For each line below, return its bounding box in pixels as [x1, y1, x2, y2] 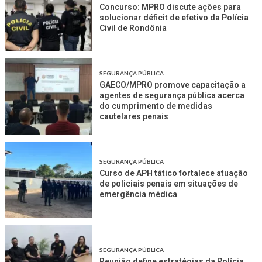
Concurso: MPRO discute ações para [99, 2, 242, 12]
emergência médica [99, 189, 178, 199]
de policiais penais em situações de [99, 179, 239, 189]
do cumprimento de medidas [99, 101, 213, 111]
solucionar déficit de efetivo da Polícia [99, 13, 249, 23]
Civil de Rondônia [99, 23, 167, 33]
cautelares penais [99, 112, 169, 122]
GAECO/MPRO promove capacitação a [99, 80, 246, 90]
